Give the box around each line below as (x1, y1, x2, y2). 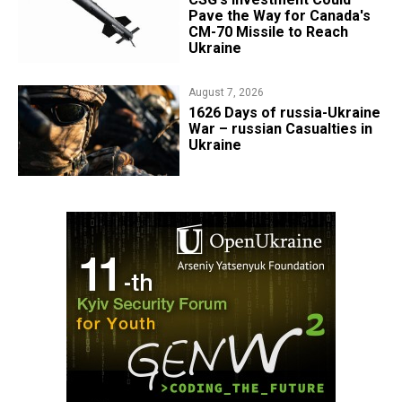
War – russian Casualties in (188, 119, 372, 137)
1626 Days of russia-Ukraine (188, 103, 380, 121)
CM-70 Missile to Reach (188, 23, 348, 41)
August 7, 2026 (188, 85, 264, 99)
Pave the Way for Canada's (188, 7, 371, 25)
